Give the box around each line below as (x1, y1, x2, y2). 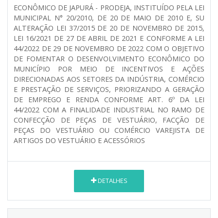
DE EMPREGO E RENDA (14, 94, 99, 104)
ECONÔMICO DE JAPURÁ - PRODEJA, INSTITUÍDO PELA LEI (14, 2, 204, 12)
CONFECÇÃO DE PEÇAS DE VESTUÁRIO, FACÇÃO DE (14, 115, 204, 125)
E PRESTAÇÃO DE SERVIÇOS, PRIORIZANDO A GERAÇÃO (14, 84, 204, 94)
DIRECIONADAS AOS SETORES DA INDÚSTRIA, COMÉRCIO (14, 74, 204, 84)
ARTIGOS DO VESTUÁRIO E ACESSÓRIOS (14, 135, 145, 145)
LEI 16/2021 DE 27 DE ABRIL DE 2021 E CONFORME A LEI (14, 33, 204, 43)
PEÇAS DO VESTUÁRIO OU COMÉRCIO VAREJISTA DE (14, 125, 204, 135)
